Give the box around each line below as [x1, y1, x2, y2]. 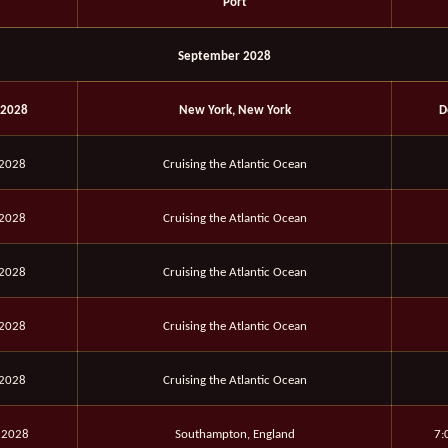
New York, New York [178, 104, 291, 118]
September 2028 [177, 50, 271, 64]
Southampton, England [174, 428, 295, 442]
